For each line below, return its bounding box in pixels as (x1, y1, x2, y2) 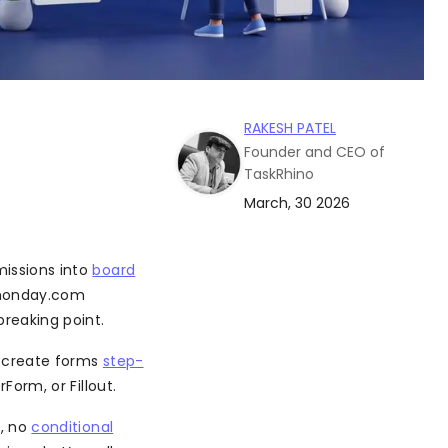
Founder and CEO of (244, 142, 385, 163)
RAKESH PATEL (244, 118, 336, 139)
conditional (31, 417, 114, 438)
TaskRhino (244, 164, 314, 185)
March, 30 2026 (244, 193, 350, 214)
